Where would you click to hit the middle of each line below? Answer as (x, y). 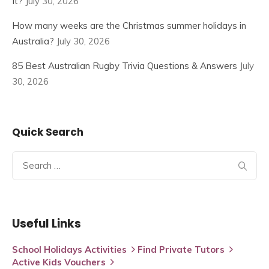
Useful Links (47, 223)
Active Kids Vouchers (59, 262)
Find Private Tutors (181, 249)
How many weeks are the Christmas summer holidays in (129, 25)
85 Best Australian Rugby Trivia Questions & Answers (125, 65)
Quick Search (48, 132)
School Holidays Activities (69, 249)
